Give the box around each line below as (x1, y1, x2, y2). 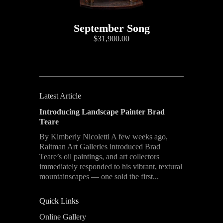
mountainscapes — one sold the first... (39, 172, 159, 181)
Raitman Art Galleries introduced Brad (39, 142, 160, 151)
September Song (73, 21, 150, 34)
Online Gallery (39, 212, 86, 221)
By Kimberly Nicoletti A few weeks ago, (39, 132, 168, 141)
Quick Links (39, 196, 79, 205)
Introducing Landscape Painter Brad (39, 107, 165, 116)
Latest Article (39, 91, 81, 100)
